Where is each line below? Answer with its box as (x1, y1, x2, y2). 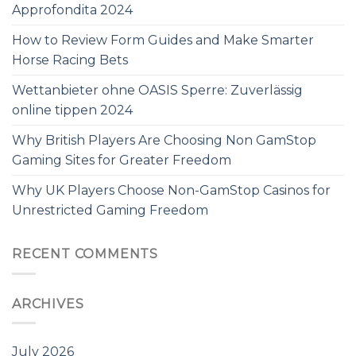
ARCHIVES (12, 296, 84, 311)
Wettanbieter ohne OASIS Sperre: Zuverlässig (12, 83, 303, 99)
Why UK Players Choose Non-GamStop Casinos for (12, 183, 331, 199)
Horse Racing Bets (12, 52, 128, 68)
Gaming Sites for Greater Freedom (12, 153, 231, 168)
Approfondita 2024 (12, 2, 133, 18)
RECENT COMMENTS (12, 246, 158, 262)
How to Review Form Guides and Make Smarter (12, 33, 314, 48)
